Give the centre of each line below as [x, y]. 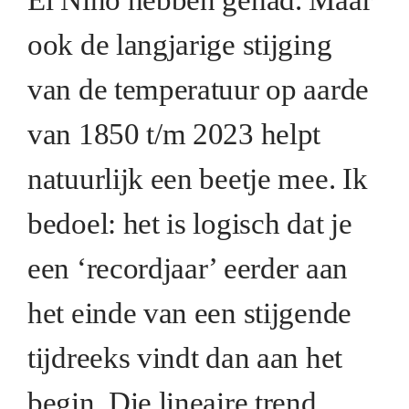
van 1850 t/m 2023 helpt [174, 134]
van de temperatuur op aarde [198, 89]
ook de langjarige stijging [180, 44]
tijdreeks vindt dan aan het [185, 357]
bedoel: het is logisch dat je [190, 223]
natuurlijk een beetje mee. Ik [198, 178]
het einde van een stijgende [189, 313]
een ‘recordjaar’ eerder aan [188, 268]
